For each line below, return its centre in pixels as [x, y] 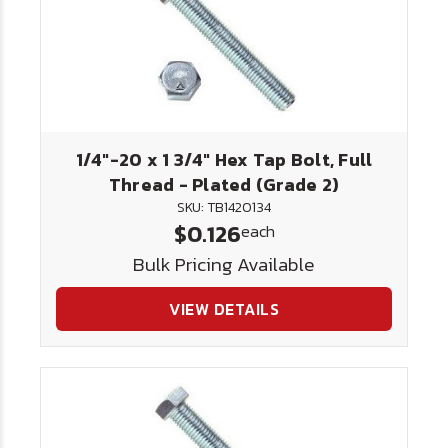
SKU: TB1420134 [224, 207]
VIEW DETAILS [224, 309]
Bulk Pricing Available [224, 264]
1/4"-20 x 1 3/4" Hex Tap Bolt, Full [224, 159]
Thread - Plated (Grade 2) [224, 184]
